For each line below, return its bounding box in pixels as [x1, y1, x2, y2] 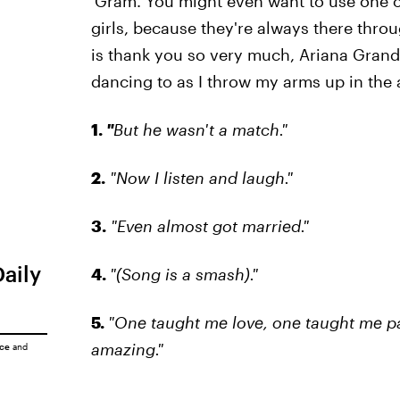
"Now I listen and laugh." [109, 168, 293, 187]
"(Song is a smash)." [109, 264, 258, 284]
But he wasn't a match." [112, 120, 287, 139]
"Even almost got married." [110, 216, 309, 236]
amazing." [90, 339, 163, 359]
